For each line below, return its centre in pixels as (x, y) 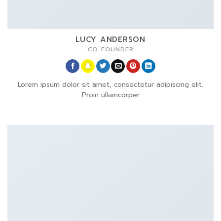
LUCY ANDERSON (110, 39)
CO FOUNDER (110, 49)
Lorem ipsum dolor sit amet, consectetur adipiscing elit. (110, 85)
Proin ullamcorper (110, 95)
